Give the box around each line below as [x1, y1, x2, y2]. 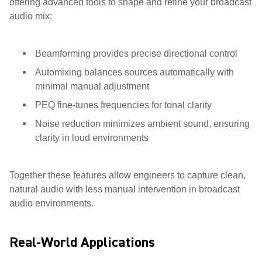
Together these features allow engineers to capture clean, [9, 170, 246, 180]
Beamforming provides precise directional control [35, 49, 237, 58]
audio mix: [9, 11, 52, 21]
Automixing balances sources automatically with [35, 67, 234, 77]
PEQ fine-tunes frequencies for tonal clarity [35, 100, 212, 110]
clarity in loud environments [35, 133, 149, 143]
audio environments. [9, 198, 94, 208]
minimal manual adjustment [35, 81, 149, 91]
